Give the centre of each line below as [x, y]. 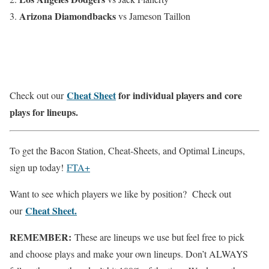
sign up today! [38, 168]
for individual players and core [179, 95]
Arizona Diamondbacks [68, 16]
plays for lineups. [44, 112]
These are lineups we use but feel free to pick [158, 237]
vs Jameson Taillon [153, 16]
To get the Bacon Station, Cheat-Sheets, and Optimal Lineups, [127, 151]
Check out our [38, 95]
